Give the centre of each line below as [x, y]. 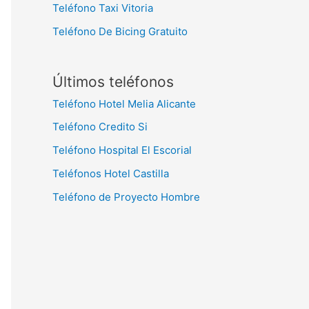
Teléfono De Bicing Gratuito [120, 31]
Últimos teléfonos [113, 81]
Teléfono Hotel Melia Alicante [124, 103]
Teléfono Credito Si [100, 127]
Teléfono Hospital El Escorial [122, 150]
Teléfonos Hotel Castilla [111, 173]
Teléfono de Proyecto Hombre [126, 197]
